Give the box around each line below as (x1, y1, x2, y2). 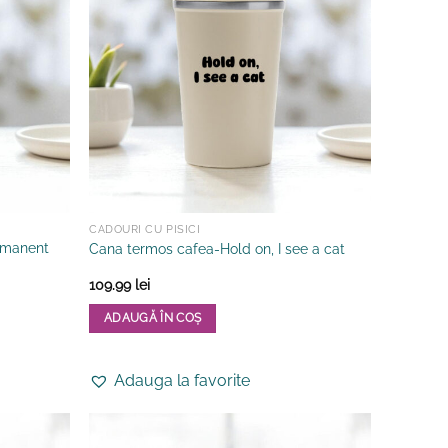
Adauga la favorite (114, 370, 251, 390)
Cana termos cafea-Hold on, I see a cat (89, 240, 346, 258)
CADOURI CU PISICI (89, 223, 201, 236)
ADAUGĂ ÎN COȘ (103, 310, 202, 325)
